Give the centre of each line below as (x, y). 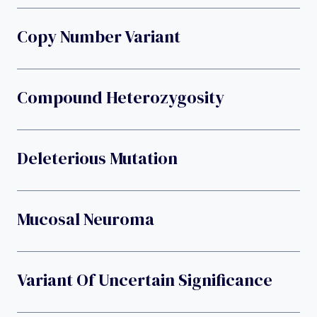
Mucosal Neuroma (86, 219)
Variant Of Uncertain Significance (145, 280)
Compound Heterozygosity (121, 98)
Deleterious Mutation (97, 158)
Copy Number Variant (99, 37)
